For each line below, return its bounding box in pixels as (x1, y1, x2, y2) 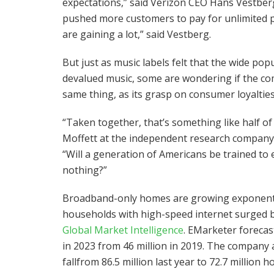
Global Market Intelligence (62, 223, 183, 237)
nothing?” (62, 163, 107, 177)
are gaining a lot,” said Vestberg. (62, 27, 211, 41)
